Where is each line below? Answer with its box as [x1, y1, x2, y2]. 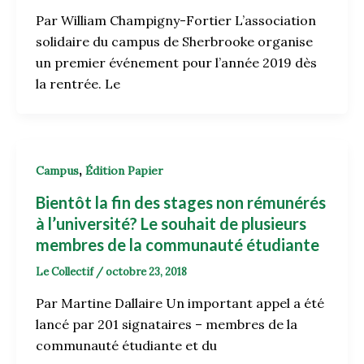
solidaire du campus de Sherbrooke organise [35, 33, 313, 50]
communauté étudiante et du [35, 336, 217, 353]
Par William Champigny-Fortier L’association [35, 12, 316, 29]
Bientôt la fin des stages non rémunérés [35, 192, 326, 212]
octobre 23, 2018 [105, 264, 187, 279]
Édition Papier [84, 163, 163, 179]
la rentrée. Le [35, 76, 120, 93]
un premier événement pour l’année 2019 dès [35, 54, 317, 71]
